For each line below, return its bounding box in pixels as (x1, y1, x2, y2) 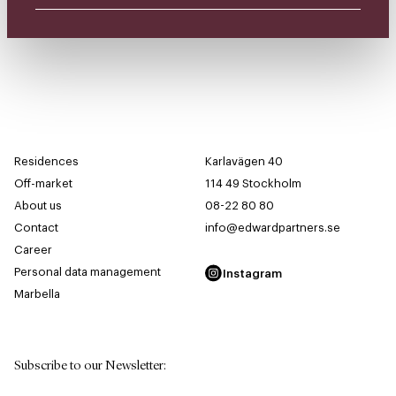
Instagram (223, 267, 282, 279)
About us (14, 200, 62, 212)
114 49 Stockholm (205, 178, 301, 190)
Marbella (14, 288, 60, 301)
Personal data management (14, 266, 161, 278)
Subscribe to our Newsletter (14, 360, 164, 374)
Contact (14, 222, 58, 234)
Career (14, 244, 52, 256)
